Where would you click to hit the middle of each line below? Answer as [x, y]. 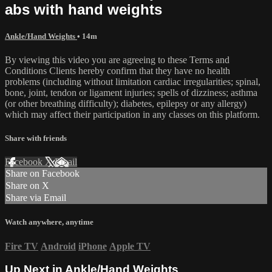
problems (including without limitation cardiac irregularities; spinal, [133, 81]
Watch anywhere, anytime [49, 222]
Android [58, 246]
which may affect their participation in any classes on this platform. [132, 114]
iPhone [93, 246]
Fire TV [22, 246]
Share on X [27, 186]
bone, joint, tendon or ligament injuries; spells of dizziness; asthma [131, 92]
